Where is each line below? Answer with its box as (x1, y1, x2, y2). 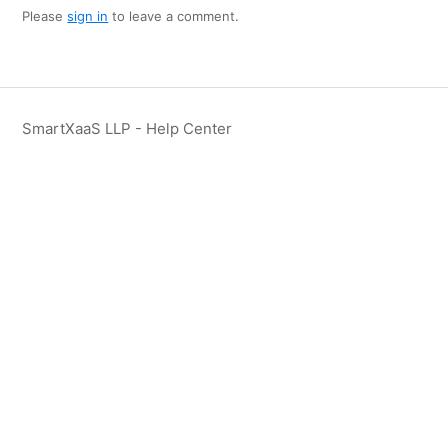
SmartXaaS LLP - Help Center (22, 118, 233, 138)
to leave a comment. (108, 7, 240, 24)
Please (22, 7, 68, 24)
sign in (67, 7, 109, 24)
